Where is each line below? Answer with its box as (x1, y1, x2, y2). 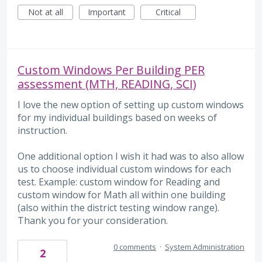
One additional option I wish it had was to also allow (18, 149, 244, 163)
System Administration (165, 242, 244, 253)
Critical (156, 6, 181, 18)
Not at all (27, 6, 63, 18)
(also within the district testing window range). (18, 201, 219, 214)
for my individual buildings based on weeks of (18, 111, 217, 124)
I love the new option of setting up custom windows (18, 98, 244, 111)
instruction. (18, 123, 67, 137)
